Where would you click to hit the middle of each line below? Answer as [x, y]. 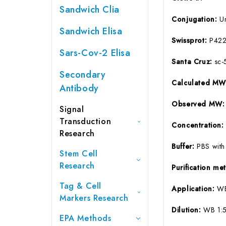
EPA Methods [86, 218]
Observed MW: [198, 104]
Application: [194, 188]
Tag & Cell [80, 186]
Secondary [83, 74]
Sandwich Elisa [91, 31]
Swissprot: [190, 40]
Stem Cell [79, 153]
